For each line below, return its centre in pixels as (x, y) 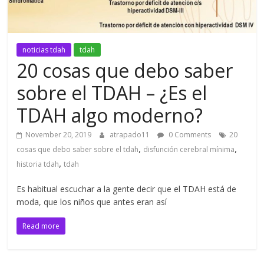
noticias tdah (44, 50)
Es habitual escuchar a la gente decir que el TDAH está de (127, 189)
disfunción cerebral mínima (189, 150)
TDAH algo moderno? (110, 115)
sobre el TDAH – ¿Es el (112, 93)
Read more (41, 226)
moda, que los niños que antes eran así (92, 202)
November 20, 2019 (59, 135)
